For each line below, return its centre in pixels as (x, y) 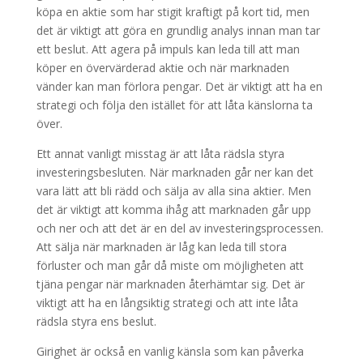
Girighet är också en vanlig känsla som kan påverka (170, 351)
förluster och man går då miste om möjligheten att (170, 265)
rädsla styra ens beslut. (96, 321)
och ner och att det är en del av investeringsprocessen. (179, 228)
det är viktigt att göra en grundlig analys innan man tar (178, 30)
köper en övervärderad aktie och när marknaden (162, 68)
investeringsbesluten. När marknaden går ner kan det (175, 172)
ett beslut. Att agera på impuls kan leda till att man (168, 49)
